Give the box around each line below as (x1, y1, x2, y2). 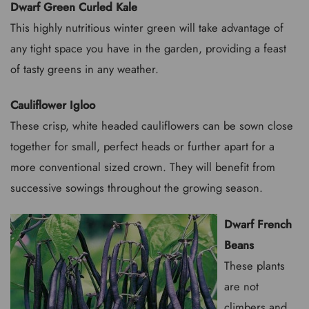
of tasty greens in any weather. (10, 60, 159, 77)
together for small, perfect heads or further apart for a (10, 138, 275, 154)
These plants (224, 257, 285, 274)
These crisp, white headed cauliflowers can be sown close (10, 117, 293, 134)
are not (224, 277, 259, 295)
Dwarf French (224, 215, 292, 232)
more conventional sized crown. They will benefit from (10, 159, 275, 175)
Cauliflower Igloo (10, 97, 95, 113)
